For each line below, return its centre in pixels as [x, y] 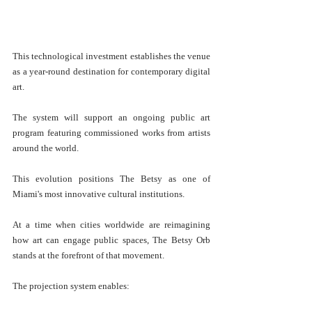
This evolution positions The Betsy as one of [111, 179]
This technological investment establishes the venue [111, 56]
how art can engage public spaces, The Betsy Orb [111, 240]
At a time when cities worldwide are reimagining [111, 225]
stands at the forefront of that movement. [88, 256]
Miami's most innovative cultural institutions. [99, 194]
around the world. [46, 148]
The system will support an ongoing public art [111, 118]
